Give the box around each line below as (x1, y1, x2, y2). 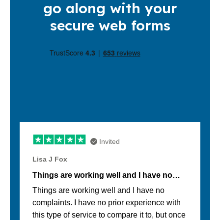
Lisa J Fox (32, 155, 67, 164)
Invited (99, 137, 120, 145)
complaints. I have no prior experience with (32, 198, 181, 207)
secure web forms (50, 17, 170, 34)
